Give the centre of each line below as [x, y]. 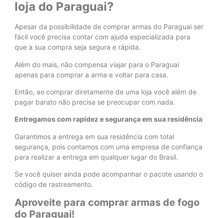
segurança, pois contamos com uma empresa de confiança [109, 146]
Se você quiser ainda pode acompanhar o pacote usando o [109, 174]
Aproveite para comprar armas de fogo [107, 202]
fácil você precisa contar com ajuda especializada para [102, 37]
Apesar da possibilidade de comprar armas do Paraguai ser [109, 27]
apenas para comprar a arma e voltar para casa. [91, 74]
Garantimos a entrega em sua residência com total [94, 136]
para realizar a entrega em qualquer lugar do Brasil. [96, 157]
